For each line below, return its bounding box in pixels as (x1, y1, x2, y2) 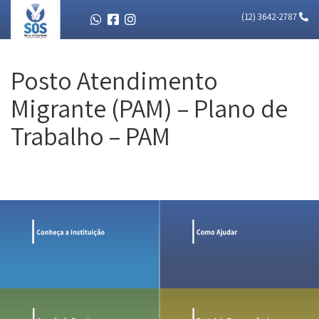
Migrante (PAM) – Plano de (11, 91, 288, 125)
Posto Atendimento (11, 63, 218, 97)
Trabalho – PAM (11, 119, 170, 152)
